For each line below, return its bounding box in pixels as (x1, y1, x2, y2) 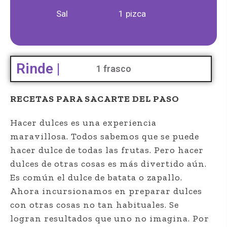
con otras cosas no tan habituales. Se (10, 199, 179, 211)
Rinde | (16, 60, 60, 78)
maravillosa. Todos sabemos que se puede (10, 131, 199, 142)
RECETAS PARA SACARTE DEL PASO (10, 93, 179, 105)
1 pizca (119, 9, 146, 19)
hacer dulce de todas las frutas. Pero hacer (10, 144, 204, 156)
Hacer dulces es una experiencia (10, 117, 157, 129)
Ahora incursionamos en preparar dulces (10, 185, 202, 197)
